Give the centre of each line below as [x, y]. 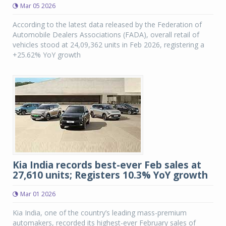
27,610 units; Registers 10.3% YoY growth [110, 175]
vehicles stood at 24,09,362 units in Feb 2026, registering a [108, 45]
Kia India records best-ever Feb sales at [107, 165]
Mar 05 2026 [38, 6]
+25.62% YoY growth [47, 55]
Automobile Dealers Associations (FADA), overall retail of [106, 35]
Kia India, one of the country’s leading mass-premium [100, 213]
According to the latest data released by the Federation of [107, 24]
